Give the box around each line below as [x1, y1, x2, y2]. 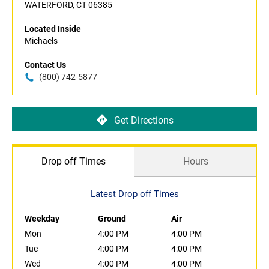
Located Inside [25, 24, 81, 34]
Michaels [25, 36, 58, 46]
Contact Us [25, 60, 66, 70]
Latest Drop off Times [90, 189, 179, 200]
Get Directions [113, 114, 174, 126]
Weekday [25, 214, 59, 224]
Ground [98, 214, 126, 224]
